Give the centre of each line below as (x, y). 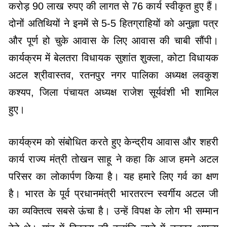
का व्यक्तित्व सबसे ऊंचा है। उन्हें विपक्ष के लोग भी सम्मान (113, 211)
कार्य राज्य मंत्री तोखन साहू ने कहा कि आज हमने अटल (113, 159)
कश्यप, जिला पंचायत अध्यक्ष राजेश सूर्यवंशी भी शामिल (113, 92)
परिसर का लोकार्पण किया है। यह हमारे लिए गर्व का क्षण (113, 176)
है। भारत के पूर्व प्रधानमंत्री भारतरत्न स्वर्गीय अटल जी (113, 193)
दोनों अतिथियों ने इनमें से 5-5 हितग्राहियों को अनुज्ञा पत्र (113, 23)
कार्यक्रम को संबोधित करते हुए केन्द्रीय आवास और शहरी (113, 142)
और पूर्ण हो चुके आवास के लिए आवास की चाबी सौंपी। (113, 40)
